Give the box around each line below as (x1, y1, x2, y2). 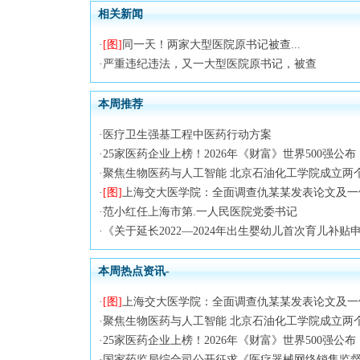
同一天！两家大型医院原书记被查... (122, 39, 301, 51)
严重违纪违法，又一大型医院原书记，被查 (103, 58, 317, 70)
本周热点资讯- (98, 265, 170, 277)
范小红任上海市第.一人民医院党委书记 (103, 206, 297, 218)
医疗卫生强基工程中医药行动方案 (103, 129, 272, 141)
